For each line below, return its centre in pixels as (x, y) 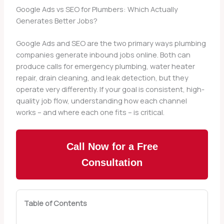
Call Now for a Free (112, 147)
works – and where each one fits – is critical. (90, 112)
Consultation (112, 163)
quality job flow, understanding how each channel (101, 101)
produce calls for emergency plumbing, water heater (105, 66)
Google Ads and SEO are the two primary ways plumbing (111, 43)
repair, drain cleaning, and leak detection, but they (102, 78)
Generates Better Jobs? (56, 21)
